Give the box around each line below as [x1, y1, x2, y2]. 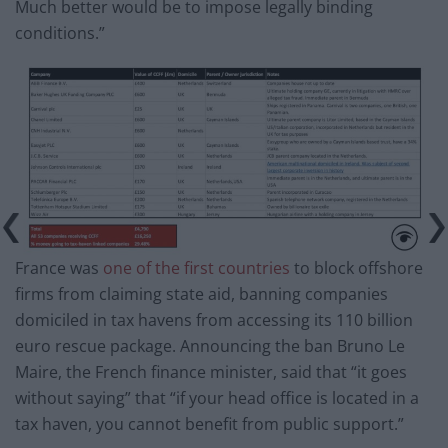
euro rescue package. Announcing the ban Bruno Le [15, 334, 405, 357]
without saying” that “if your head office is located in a [15, 386, 419, 409]
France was [15, 256, 103, 279]
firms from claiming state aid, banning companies [15, 282, 388, 305]
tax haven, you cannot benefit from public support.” [15, 412, 404, 435]
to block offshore [290, 256, 423, 279]
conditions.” [15, 22, 105, 45]
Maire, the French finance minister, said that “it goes [15, 360, 407, 383]
